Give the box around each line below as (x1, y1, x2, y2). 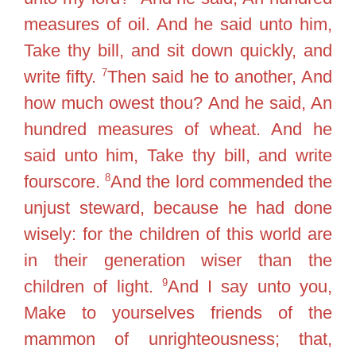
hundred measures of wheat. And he (24, 119, 332, 139)
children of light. (24, 277, 162, 296)
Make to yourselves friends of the (24, 303, 332, 323)
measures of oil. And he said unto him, (24, 14, 332, 34)
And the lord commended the (110, 172, 333, 192)
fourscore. (24, 172, 106, 192)
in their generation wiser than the (24, 250, 332, 270)
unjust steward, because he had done (24, 198, 332, 218)
